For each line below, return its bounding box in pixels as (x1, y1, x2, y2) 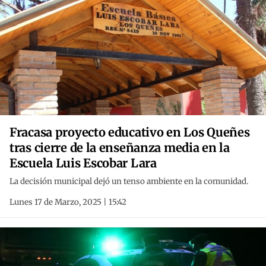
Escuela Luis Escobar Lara (9, 156, 157, 171)
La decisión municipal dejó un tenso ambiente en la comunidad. (9, 176, 248, 187)
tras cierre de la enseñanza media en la (9, 140, 230, 156)
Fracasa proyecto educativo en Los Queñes (9, 125, 250, 140)
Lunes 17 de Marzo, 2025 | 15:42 (9, 197, 126, 208)
